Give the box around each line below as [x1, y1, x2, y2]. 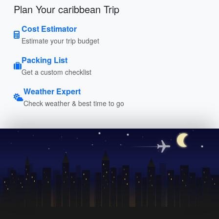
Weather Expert [23, 85, 81, 97]
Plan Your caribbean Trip [14, 1, 119, 16]
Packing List [22, 54, 67, 66]
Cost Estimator [22, 22, 77, 34]
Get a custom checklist [22, 66, 91, 77]
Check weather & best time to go [23, 98, 124, 108]
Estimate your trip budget [22, 35, 99, 45]
